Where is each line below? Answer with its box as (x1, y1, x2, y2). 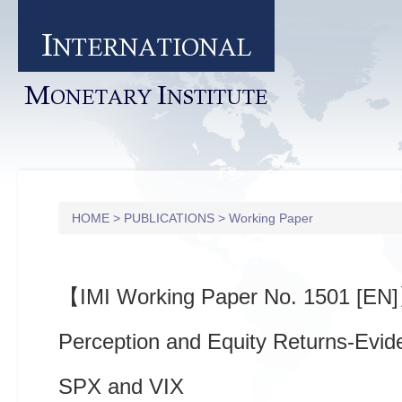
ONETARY (50, 86, 152, 109)
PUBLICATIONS (124, 211, 218, 225)
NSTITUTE (167, 86, 268, 109)
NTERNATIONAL (52, 34, 252, 61)
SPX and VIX (58, 374, 184, 398)
